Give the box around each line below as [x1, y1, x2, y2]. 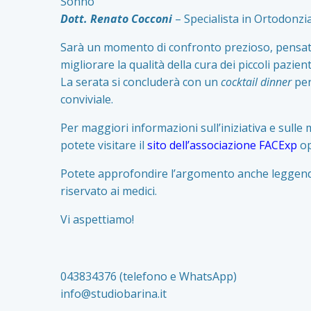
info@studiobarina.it [60, 285, 167, 301]
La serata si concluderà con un [60, 74, 218, 90]
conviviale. [60, 91, 113, 107]
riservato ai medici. [60, 183, 157, 199]
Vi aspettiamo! [60, 211, 134, 227]
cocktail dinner [218, 74, 292, 90]
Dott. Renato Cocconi [60, 10, 172, 26]
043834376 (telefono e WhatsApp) [60, 268, 237, 284]
